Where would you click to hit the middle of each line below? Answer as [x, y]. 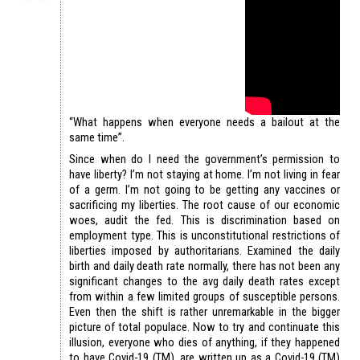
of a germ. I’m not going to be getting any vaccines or [205, 190]
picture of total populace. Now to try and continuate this [205, 327]
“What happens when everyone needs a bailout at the [205, 123]
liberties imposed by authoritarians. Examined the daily [205, 251]
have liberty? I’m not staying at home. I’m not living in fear [205, 175]
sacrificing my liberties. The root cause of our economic [205, 205]
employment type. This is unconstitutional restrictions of [205, 236]
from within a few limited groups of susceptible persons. [205, 297]
